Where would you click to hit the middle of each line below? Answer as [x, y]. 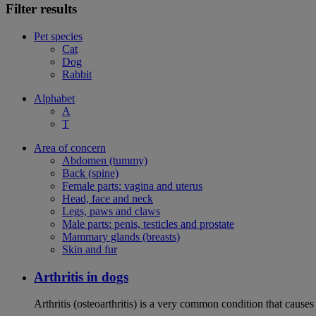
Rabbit [77, 74]
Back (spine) [90, 173]
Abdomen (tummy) [105, 160]
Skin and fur [90, 249]
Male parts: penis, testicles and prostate [148, 224]
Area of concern [70, 147]
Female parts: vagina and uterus [132, 186]
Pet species [58, 36]
